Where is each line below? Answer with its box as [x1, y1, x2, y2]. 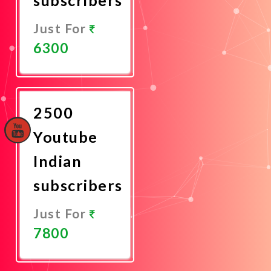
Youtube [33, 127, 98, 146]
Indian [33, 151, 82, 170]
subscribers [33, 175, 123, 194]
